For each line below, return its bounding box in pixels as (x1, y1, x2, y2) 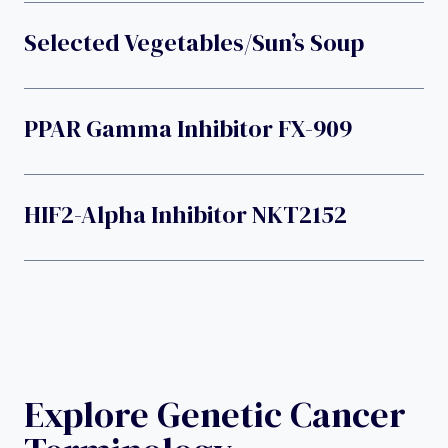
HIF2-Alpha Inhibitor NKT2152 (24, 197, 347, 231)
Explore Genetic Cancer (24, 389, 406, 439)
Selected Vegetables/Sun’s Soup (24, 25, 364, 59)
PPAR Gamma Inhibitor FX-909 (24, 111, 352, 145)
